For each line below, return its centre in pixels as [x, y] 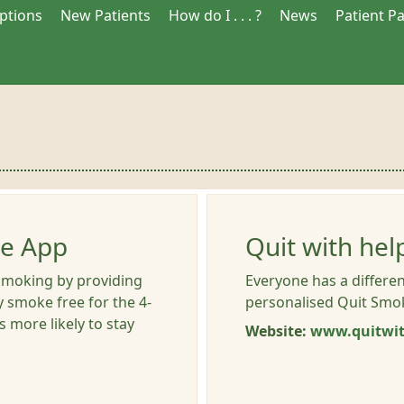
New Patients [106, 15]
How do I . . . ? [215, 15]
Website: [278, 331]
